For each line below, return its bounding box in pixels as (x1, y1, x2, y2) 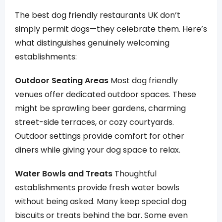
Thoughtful (112, 168, 157, 179)
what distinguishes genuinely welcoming (15, 37, 169, 49)
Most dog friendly (109, 75, 178, 86)
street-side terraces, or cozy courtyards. (15, 116, 174, 128)
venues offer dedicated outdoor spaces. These (15, 89, 196, 100)
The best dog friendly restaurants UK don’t (15, 9, 180, 21)
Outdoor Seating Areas (15, 75, 109, 86)
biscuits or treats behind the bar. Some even (15, 210, 188, 221)
